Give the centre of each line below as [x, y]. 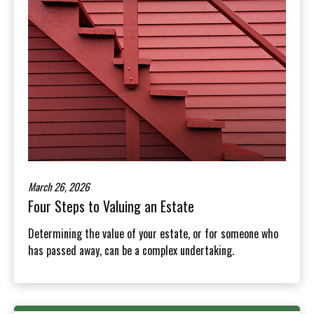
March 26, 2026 [59, 186]
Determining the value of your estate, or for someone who [153, 233]
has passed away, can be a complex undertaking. [131, 250]
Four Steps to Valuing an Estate [111, 206]
